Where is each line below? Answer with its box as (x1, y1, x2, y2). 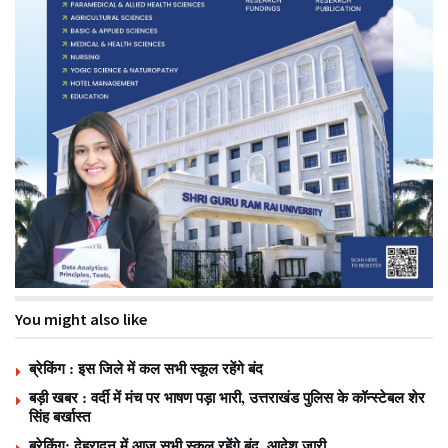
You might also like (15, 309, 147, 330)
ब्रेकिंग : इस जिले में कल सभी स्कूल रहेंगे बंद (29, 357, 263, 380)
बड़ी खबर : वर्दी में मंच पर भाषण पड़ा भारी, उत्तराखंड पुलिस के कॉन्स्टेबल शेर (29, 386, 425, 409)
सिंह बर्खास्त (29, 405, 90, 428)
